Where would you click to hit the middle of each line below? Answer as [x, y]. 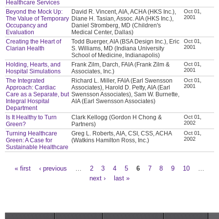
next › [98, 178]
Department [22, 108]
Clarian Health [25, 48]
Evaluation [20, 32]
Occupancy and [27, 25]
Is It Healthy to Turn [32, 117]
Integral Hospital [28, 101]
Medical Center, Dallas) [103, 32]
